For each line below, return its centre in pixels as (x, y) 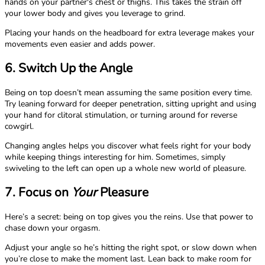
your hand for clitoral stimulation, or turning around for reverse (121, 115)
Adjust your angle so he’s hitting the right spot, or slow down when (131, 247)
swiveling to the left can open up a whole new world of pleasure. (125, 168)
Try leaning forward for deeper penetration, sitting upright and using (130, 104)
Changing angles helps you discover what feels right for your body (128, 146)
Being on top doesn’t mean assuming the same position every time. (128, 92)
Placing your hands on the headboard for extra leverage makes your (130, 33)
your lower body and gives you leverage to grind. (95, 14)
